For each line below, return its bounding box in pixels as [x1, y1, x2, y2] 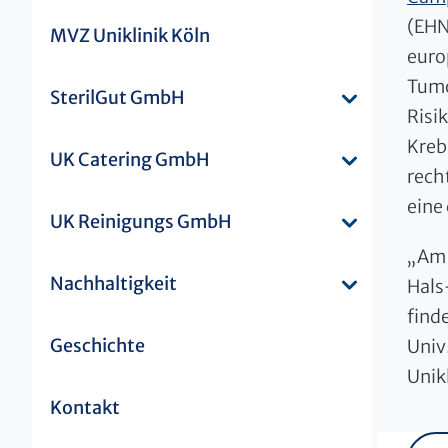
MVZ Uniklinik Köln [50, 23, 210, 47]
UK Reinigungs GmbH [50, 209, 232, 233]
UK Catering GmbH [50, 147, 210, 171]
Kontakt [50, 395, 120, 419]
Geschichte [50, 333, 145, 357]
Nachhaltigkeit [50, 271, 177, 295]
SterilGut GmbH [50, 85, 185, 109]
